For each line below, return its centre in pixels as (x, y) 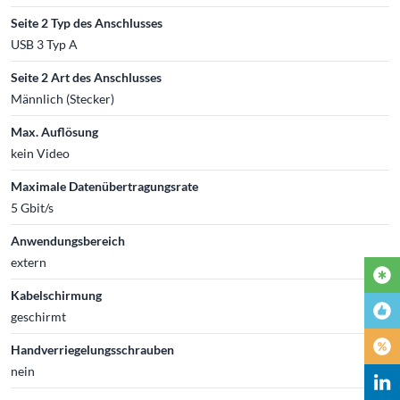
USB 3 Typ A (44, 44)
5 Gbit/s (32, 207)
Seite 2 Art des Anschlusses (86, 77)
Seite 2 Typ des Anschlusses (87, 22)
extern (29, 262)
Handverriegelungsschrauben (92, 349)
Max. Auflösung (54, 131)
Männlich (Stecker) (62, 98)
